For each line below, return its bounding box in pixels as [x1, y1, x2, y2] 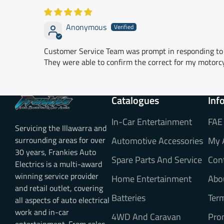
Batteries [111, 190, 145, 204]
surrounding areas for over [15, 133, 105, 146]
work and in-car [15, 205, 69, 218]
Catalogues [111, 92, 159, 108]
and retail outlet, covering [15, 181, 103, 194]
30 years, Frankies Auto [15, 145, 96, 158]
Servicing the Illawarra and [15, 121, 106, 134]
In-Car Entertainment [111, 114, 192, 128]
